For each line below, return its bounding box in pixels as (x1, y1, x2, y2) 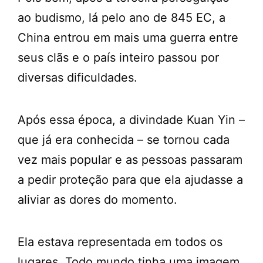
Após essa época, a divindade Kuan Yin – (18, 113, 245, 127)
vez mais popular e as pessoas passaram (18, 153, 242, 167)
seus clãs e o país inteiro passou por (18, 50, 219, 65)
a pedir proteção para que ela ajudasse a (18, 173, 243, 187)
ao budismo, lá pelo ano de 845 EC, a (18, 11, 225, 25)
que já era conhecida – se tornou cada (18, 133, 230, 147)
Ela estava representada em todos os (18, 235, 222, 249)
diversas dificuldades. (18, 70, 137, 85)
